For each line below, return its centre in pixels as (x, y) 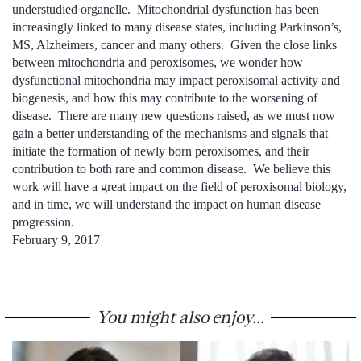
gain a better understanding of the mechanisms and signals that (170, 133)
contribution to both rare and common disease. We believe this (171, 168)
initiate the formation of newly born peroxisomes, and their (161, 151)
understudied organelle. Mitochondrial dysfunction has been (166, 9)
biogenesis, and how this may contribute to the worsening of (165, 98)
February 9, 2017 (56, 239)
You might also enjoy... (180, 316)
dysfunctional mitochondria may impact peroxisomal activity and (176, 80)
